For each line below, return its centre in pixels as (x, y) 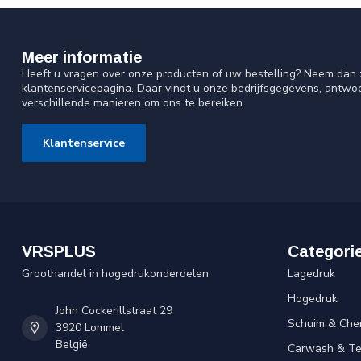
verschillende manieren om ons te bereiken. (133, 103)
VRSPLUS (59, 252)
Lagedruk (311, 274)
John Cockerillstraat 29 (114, 311)
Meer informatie (82, 58)
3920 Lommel (90, 328)
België (72, 345)
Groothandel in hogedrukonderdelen (115, 274)
